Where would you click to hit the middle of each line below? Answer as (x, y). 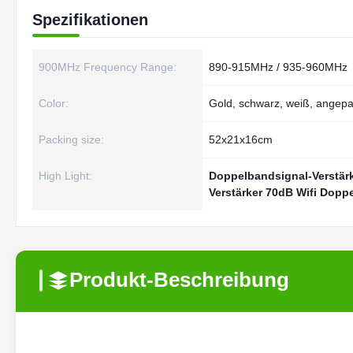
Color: (54, 103)
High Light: (65, 176)
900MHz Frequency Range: (108, 67)
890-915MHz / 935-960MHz (278, 67)
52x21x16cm (241, 139)
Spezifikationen (90, 20)
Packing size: (71, 139)
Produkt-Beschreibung (179, 280)
